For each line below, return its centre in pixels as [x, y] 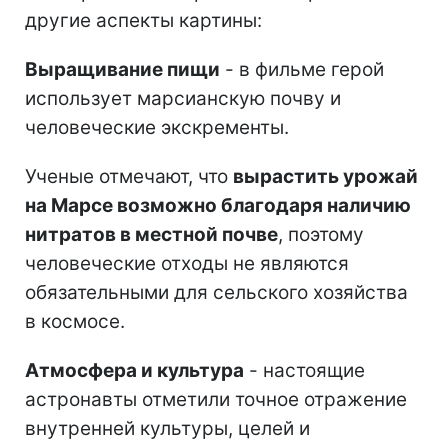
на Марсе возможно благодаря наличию [218, 205]
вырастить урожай [325, 176]
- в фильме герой [302, 69]
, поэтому [321, 234]
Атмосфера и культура [134, 370]
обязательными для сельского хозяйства [216, 292]
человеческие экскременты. [157, 127]
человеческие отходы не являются [187, 263]
